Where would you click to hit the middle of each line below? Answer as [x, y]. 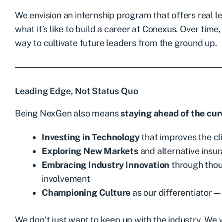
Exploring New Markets [90, 151]
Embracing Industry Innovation [106, 165]
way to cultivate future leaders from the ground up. [116, 43]
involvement [66, 178]
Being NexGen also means [68, 113]
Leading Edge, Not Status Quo [77, 91]
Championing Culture [86, 192]
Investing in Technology [91, 137]
